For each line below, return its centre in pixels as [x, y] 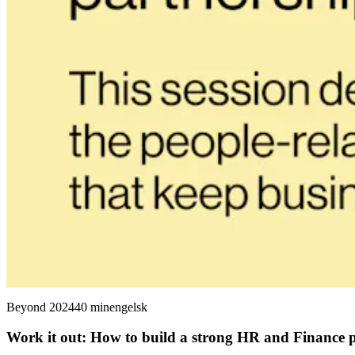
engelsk [128, 307]
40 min [92, 307]
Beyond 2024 [40, 307]
